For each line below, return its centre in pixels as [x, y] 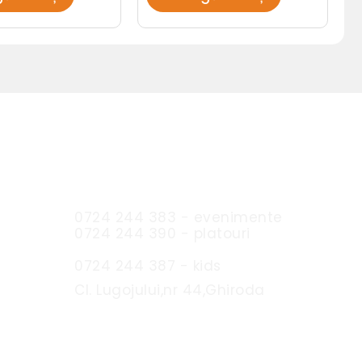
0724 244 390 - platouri [162, 233]
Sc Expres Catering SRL [157, 174]
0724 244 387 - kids [148, 265]
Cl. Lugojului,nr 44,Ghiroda [170, 290]
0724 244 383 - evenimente [179, 217]
